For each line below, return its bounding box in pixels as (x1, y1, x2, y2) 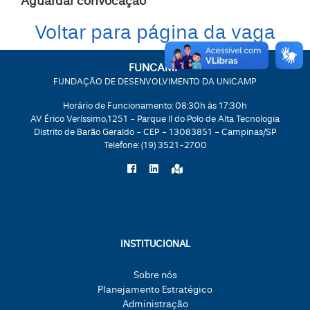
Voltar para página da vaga (35, 21, 275, 44)
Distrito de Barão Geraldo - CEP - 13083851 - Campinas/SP (33, 127, 277, 137)
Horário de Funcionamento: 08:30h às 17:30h (63, 100, 247, 111)
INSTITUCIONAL (120, 238, 190, 250)
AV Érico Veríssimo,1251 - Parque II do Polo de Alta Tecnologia (30, 113, 280, 124)
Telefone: (103, 140, 141, 150)
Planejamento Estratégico (98, 284, 212, 295)
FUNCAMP (129, 61, 181, 74)
